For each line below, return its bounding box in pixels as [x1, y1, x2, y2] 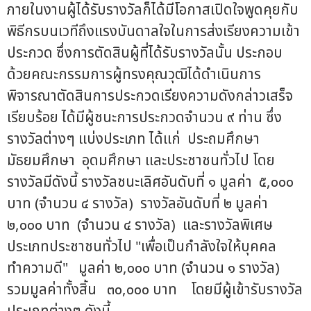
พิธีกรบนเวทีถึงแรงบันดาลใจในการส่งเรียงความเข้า [7, 20, 300, 42]
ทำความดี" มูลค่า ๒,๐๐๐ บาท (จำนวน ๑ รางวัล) [7, 257, 280, 279]
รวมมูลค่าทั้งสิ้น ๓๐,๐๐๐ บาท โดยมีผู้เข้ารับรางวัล [7, 278, 303, 301]
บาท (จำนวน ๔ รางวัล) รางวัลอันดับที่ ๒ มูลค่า [7, 192, 268, 215]
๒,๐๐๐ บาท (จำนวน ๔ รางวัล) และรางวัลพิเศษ [7, 214, 273, 236]
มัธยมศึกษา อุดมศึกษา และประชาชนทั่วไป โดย [7, 149, 275, 171]
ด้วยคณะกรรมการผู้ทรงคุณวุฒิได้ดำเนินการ [7, 63, 261, 85]
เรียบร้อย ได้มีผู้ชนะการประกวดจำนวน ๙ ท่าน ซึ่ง [7, 106, 282, 128]
